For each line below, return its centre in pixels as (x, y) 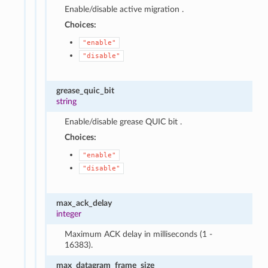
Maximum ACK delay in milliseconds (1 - (139, 234)
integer (69, 214)
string (67, 101)
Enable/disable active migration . (124, 9)
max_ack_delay (84, 203)
